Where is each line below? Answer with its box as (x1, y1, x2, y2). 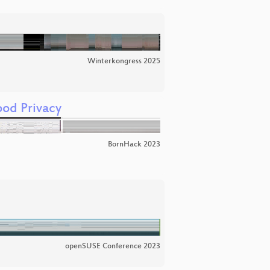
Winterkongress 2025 (87, 57, 160, 66)
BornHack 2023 (108, 140, 160, 149)
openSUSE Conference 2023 (65, 242, 160, 251)
